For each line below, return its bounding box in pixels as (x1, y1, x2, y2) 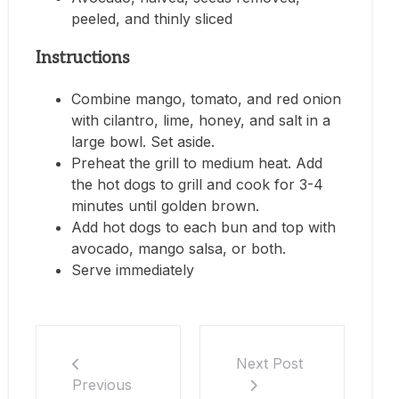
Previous (72, 376, 132, 395)
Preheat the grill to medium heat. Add (71, 153, 322, 172)
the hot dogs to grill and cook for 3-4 (71, 175, 323, 193)
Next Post (235, 354, 303, 372)
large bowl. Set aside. (71, 132, 215, 151)
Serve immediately (71, 260, 194, 279)
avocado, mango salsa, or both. (71, 239, 286, 257)
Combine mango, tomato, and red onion (71, 89, 341, 108)
